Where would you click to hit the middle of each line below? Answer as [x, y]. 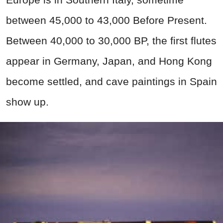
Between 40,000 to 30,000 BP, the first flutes [111, 40]
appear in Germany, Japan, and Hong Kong [109, 61]
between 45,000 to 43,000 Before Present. [107, 20]
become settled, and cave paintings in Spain [111, 81]
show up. [27, 102]
